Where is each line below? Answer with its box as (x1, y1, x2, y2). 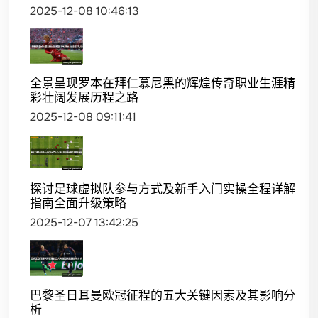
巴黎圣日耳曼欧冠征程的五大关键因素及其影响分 (30, 287, 295, 302)
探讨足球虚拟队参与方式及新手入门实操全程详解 (30, 181, 295, 197)
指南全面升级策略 (30, 195, 126, 211)
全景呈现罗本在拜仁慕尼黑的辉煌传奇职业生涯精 (30, 75, 295, 90)
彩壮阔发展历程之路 (30, 89, 138, 104)
